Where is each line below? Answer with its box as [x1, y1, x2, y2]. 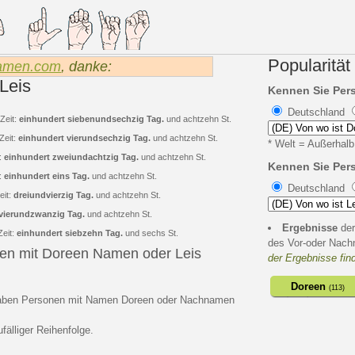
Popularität [268, 55, 350, 75]
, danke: [61, 59, 116, 74]
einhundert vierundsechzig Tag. [18, 133, 151, 143]
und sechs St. [123, 228, 178, 238]
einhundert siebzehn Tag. [17, 228, 123, 238]
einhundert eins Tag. [4, 171, 90, 181]
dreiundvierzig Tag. [13, 190, 94, 200]
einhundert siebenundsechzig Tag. [19, 114, 164, 124]
